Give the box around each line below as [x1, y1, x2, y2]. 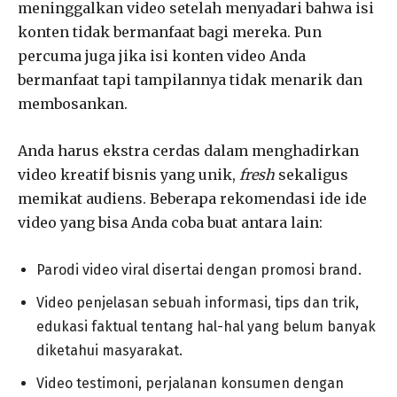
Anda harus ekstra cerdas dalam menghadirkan [18, 141, 359, 160]
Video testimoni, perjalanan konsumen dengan [36, 374, 344, 392]
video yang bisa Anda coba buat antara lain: [18, 213, 323, 231]
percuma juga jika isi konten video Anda [18, 46, 306, 65]
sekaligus [275, 165, 348, 183]
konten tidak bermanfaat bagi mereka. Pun [18, 22, 322, 41]
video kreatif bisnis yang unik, [18, 165, 239, 183]
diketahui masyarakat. [36, 341, 183, 359]
